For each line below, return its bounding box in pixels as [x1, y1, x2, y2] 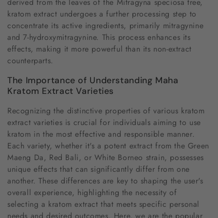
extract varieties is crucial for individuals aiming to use [7, 117, 201, 128]
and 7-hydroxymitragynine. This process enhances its [7, 31, 191, 43]
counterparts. [7, 54, 54, 66]
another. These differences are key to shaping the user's [7, 175, 203, 187]
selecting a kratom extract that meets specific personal [7, 199, 200, 210]
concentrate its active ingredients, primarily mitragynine [7, 19, 204, 31]
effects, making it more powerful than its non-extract [7, 43, 192, 54]
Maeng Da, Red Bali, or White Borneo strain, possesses [7, 152, 204, 163]
